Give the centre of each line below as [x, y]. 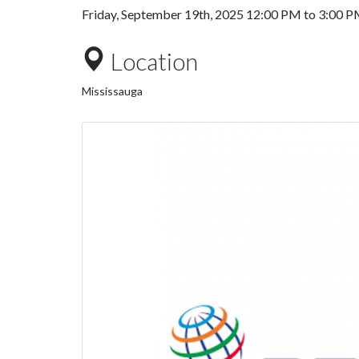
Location [152, 61]
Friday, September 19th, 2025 [164, 14]
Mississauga [112, 91]
